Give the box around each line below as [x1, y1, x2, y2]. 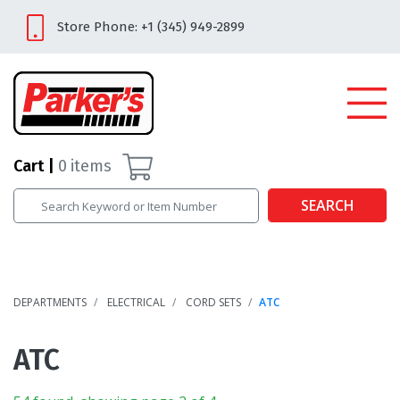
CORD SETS [186, 294, 241, 310]
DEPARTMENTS [13, 294, 87, 310]
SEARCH [300, 196, 354, 216]
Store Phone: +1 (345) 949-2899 [56, 19, 245, 35]
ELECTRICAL [107, 294, 165, 310]
